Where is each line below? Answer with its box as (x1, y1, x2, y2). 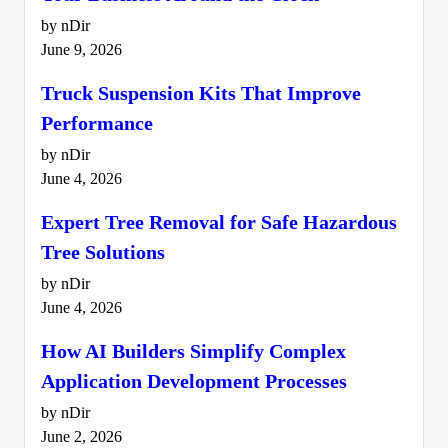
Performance (41, 112, 153, 135)
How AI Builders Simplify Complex (41, 339, 346, 362)
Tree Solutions (41, 240, 165, 263)
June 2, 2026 (41, 427, 122, 446)
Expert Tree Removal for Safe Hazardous (41, 210, 397, 233)
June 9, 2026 (41, 41, 122, 60)
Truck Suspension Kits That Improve (41, 82, 361, 105)
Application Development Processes (41, 369, 347, 392)
